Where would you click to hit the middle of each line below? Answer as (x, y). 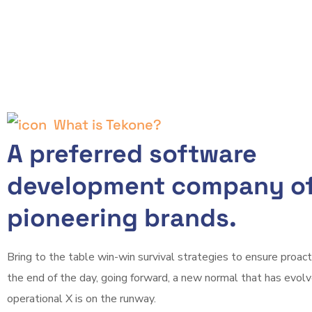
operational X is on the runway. (81, 299)
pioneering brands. (122, 218)
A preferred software (132, 154)
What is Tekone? (106, 125)
